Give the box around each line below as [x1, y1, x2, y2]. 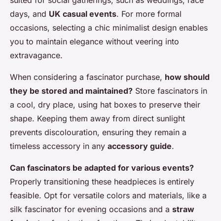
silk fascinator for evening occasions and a [10, 204, 172, 214]
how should [165, 72, 210, 82]
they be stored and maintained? [10, 86, 133, 96]
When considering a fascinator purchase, [10, 72, 165, 82]
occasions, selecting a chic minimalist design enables [10, 23, 208, 33]
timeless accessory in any [10, 141, 108, 151]
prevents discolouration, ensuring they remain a [10, 127, 186, 137]
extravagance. [10, 50, 63, 60]
